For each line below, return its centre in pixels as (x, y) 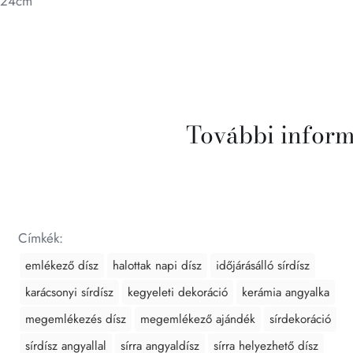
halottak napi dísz (157, 266)
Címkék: (41, 238)
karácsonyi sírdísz (69, 292)
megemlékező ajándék (198, 319)
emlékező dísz (62, 266)
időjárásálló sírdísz (263, 266)
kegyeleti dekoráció (178, 292)
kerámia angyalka (286, 292)
